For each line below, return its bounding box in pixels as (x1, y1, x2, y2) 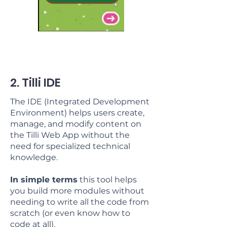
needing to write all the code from (10, 197, 149, 207)
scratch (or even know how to (10, 208, 130, 218)
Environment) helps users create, (10, 107, 144, 118)
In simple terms (10, 174, 78, 184)
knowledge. (10, 152, 58, 162)
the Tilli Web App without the (10, 130, 130, 140)
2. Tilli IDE (10, 74, 60, 91)
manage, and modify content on (10, 119, 141, 129)
